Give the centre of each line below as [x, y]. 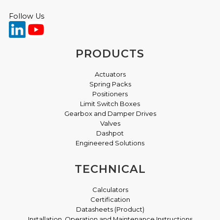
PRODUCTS [110, 53]
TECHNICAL [110, 169]
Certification [110, 199]
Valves [110, 123]
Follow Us [26, 16]
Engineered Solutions [110, 143]
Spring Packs [110, 84]
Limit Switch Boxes [110, 103]
